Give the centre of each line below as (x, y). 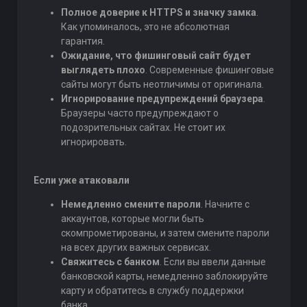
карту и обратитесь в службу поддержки (152, 291)
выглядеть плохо (103, 70)
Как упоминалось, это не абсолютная (145, 27)
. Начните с (225, 204)
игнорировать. (94, 142)
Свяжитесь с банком (110, 262)
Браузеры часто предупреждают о (139, 113)
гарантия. (83, 41)
